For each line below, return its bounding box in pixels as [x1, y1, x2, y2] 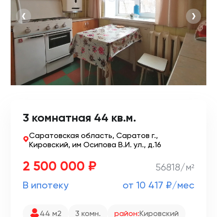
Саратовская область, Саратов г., [29, 131, 158, 140]
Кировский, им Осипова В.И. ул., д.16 [29, 140, 161, 149]
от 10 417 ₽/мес [123, 179, 194, 191]
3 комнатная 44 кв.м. [23, 110, 136, 124]
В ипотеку [23, 179, 68, 191]
